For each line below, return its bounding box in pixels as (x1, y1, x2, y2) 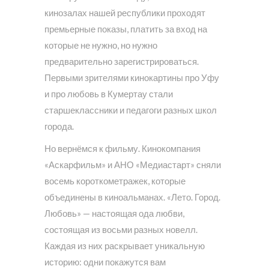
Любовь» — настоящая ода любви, (44, 207, 184, 219)
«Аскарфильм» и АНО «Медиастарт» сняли (44, 159, 221, 170)
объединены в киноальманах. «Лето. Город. (44, 191, 220, 202)
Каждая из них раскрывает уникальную (44, 240, 205, 251)
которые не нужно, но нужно (44, 39, 157, 50)
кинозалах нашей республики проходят (44, 7, 205, 18)
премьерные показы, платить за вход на (44, 23, 207, 34)
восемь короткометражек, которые (44, 175, 186, 186)
